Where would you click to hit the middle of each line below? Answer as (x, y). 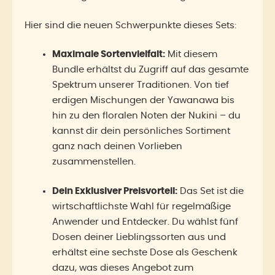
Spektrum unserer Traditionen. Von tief (141, 85)
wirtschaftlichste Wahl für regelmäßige (141, 206)
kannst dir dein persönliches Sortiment (141, 131)
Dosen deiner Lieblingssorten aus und (139, 237)
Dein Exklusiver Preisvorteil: (115, 191)
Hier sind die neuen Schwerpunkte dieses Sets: (130, 25)
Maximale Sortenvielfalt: (109, 54)
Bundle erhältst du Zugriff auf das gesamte (150, 70)
